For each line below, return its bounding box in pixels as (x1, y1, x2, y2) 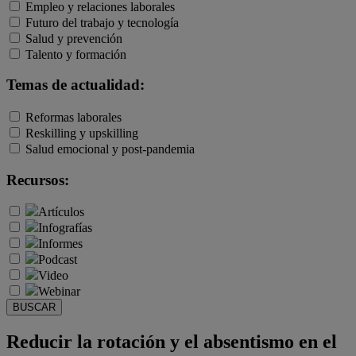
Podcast (38, 253, 77, 267)
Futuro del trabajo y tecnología (25, 15, 179, 29)
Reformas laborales (25, 110, 122, 125)
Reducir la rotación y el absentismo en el (6, 331, 337, 353)
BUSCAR (13, 301, 56, 314)
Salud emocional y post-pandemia (25, 142, 195, 157)
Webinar (38, 284, 80, 299)
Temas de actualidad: (6, 76, 145, 94)
